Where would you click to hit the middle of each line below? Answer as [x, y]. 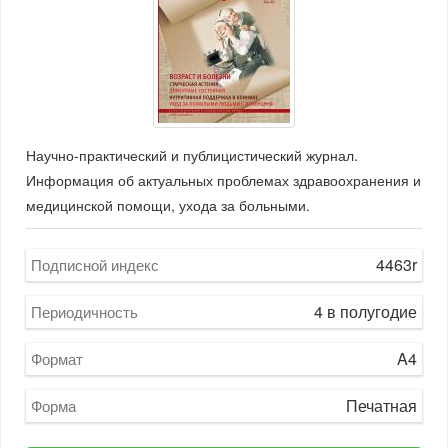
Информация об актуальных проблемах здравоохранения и [223, 180]
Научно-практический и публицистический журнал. [192, 155]
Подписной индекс [95, 264]
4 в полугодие [365, 311]
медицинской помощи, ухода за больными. [168, 205]
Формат [57, 358]
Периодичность [84, 311]
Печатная [381, 405]
